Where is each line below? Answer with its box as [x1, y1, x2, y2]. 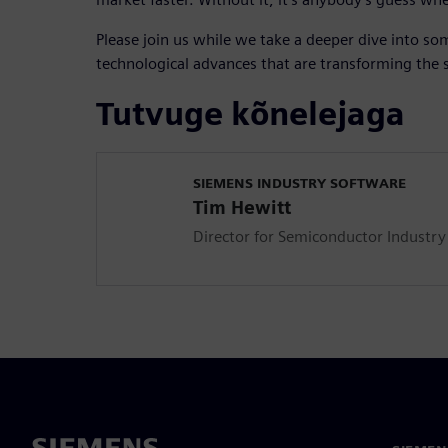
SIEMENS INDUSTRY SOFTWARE [193, 174, 406, 191]
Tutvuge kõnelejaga [96, 93, 405, 133]
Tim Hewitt [193, 196, 291, 218]
